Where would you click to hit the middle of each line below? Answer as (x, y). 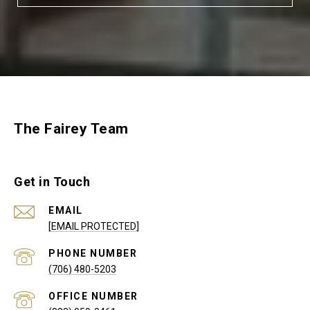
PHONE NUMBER (93, 254)
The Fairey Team (71, 129)
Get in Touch (52, 182)
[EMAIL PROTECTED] (94, 227)
